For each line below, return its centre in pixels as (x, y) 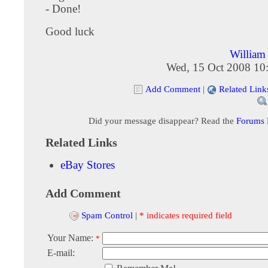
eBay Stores (88, 165)
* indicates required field (186, 215)
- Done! (63, 8)
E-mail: (61, 253)
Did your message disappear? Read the (162, 120)
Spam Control (107, 215)
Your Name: (71, 238)
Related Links (81, 142)
